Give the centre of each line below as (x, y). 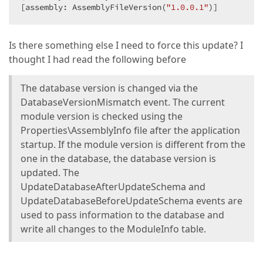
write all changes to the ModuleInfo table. (113, 229)
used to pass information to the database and (122, 215)
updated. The (50, 173)
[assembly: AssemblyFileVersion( (93, 7)
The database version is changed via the (109, 88)
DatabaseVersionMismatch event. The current (123, 102)
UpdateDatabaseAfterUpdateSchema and (113, 187)
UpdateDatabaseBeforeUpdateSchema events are (131, 201)
